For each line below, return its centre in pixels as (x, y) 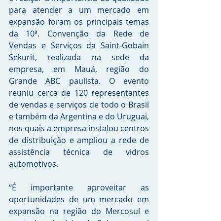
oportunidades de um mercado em (79, 199)
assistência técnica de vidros (79, 152)
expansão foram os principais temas (79, 22)
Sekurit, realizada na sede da (79, 57)
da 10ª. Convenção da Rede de (79, 34)
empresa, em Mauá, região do (79, 69)
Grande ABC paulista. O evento (79, 81)
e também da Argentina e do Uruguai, (79, 116)
